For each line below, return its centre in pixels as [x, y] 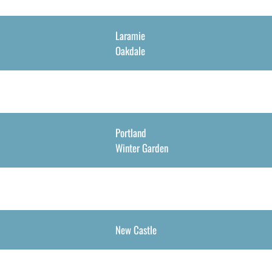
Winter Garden [141, 148]
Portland [131, 133]
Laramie [130, 36]
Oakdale [130, 51]
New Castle [136, 230]
